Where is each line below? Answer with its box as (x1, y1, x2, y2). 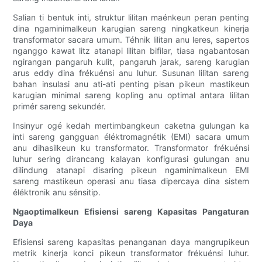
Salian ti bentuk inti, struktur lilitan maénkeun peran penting (13, 12, 249, 23)
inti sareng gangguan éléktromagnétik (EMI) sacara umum (13, 132, 249, 142)
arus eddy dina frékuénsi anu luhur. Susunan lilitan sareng (13, 68, 249, 78)
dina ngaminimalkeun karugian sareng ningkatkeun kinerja (13, 23, 249, 34)
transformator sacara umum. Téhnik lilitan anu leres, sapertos (13, 35, 249, 45)
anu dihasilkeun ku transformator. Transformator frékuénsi (13, 143, 249, 153)
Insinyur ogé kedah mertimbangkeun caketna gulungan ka (13, 120, 249, 131)
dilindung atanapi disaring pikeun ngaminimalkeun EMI (13, 165, 249, 175)
